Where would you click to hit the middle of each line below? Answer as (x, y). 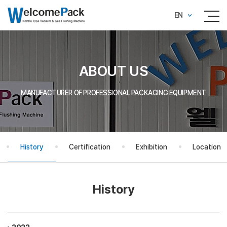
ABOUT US (113, 71)
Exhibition (152, 147)
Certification (90, 147)
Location (207, 147)
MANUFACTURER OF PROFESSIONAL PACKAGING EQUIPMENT (113, 93)
